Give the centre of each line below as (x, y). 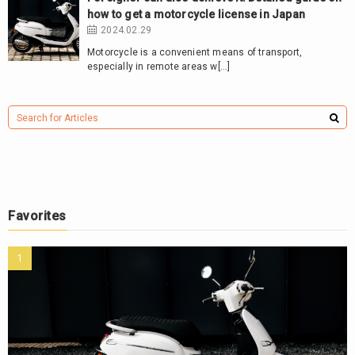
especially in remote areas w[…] (159, 67)
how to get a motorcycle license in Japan (196, 15)
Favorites (37, 216)
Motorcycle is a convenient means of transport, (195, 53)
